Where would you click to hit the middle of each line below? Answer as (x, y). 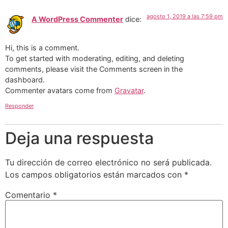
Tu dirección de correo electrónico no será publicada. (108, 162)
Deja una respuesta (79, 138)
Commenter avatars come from (60, 91)
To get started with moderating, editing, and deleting (95, 59)
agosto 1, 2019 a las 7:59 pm (185, 16)
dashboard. (25, 80)
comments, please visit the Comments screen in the (94, 69)
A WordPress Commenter (77, 19)
